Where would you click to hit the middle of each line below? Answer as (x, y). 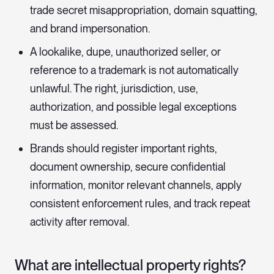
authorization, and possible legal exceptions (133, 107)
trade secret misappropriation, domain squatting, (144, 10)
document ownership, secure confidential (128, 167)
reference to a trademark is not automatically (134, 70)
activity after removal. (80, 222)
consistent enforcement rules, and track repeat (140, 204)
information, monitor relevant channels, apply (136, 185)
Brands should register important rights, (124, 149)
